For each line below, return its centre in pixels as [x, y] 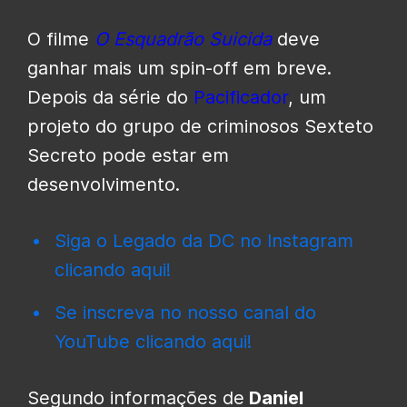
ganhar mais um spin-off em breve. [179, 69]
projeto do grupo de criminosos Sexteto [200, 127]
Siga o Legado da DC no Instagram [204, 241]
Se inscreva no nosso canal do [185, 313]
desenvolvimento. [104, 185]
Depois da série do [110, 98]
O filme [58, 40]
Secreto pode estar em [128, 156]
